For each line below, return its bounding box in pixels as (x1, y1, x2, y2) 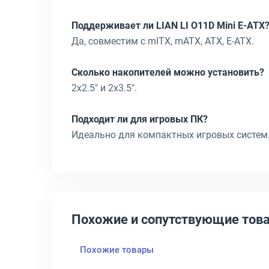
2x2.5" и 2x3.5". (71, 82, 137, 94)
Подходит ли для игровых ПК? (71, 113, 208, 125)
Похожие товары (80, 244, 154, 255)
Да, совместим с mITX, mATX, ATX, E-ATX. (71, 35, 254, 47)
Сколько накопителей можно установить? (71, 67, 264, 78)
